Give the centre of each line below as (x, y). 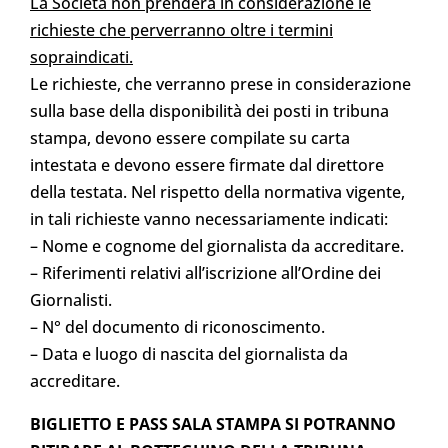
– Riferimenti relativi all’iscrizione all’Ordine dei (205, 272)
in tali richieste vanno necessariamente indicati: (209, 218)
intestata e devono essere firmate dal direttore (207, 164)
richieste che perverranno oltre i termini (181, 29)
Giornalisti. (71, 299)
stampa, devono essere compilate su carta (190, 137)
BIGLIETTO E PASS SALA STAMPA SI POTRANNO (213, 423)
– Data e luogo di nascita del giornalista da (189, 353)
